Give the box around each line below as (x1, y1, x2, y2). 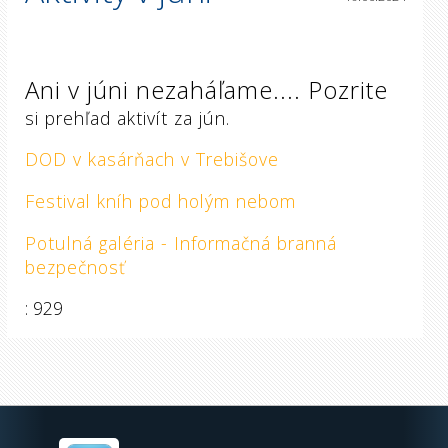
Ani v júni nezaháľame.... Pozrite (24, 72, 388, 106)
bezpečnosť (24, 254, 126, 279)
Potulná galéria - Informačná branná (24, 230, 337, 255)
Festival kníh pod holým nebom (24, 189, 296, 214)
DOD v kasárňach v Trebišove (24, 147, 279, 172)
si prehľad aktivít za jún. (24, 105, 230, 130)
